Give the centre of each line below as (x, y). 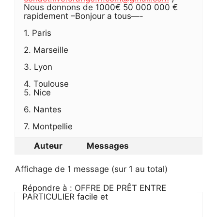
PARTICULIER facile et (65, 196)
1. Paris (38, 33)
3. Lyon (38, 67)
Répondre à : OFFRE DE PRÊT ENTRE (94, 188)
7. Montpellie (48, 126)
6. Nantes (43, 109)
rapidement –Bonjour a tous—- (84, 16)
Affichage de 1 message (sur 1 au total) (91, 169)
